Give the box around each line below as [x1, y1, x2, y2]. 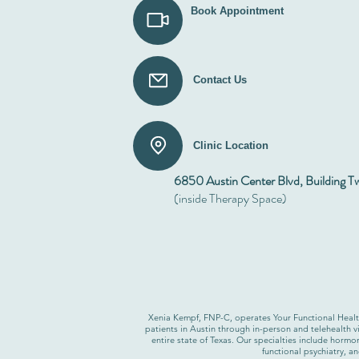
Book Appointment [190, 4, 284, 17]
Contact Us [193, 73, 248, 86]
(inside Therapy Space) [174, 188, 288, 208]
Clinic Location [192, 139, 268, 151]
